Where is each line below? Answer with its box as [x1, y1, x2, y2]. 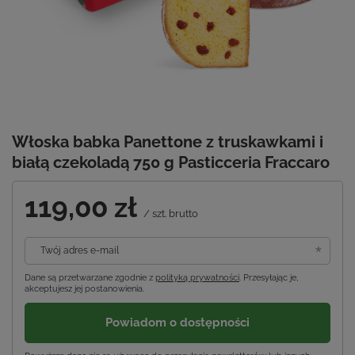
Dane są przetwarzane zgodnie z [25, 272, 155, 283]
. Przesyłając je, [239, 272, 298, 283]
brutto [166, 207, 198, 219]
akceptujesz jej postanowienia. [25, 283, 144, 294]
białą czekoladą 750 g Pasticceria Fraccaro [12, 152, 330, 172]
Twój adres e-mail [40, 244, 119, 256]
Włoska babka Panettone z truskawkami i [12, 132, 323, 151]
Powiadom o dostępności [105, 315, 250, 330]
